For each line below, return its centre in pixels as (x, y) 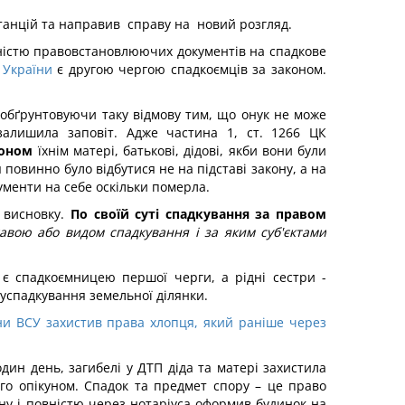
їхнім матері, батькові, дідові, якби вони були (182, 151)
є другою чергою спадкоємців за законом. (189, 69)
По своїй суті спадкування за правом (199, 214)
